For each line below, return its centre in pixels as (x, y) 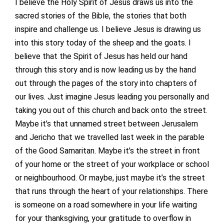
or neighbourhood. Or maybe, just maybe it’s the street (110, 178)
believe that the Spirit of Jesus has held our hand (101, 56)
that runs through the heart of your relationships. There (111, 191)
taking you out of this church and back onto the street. (111, 110)
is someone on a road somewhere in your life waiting (106, 205)
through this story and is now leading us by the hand (105, 70)
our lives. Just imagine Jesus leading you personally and (112, 97)
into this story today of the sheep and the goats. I (103, 43)
